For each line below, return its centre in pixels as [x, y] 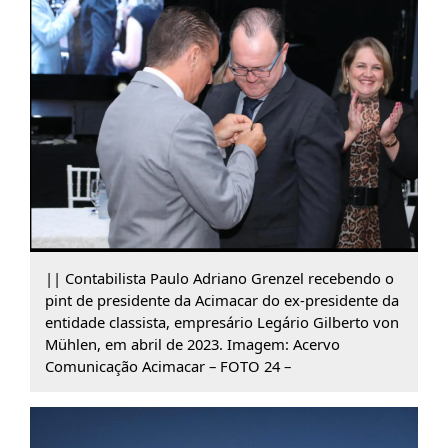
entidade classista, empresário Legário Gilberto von [221, 322]
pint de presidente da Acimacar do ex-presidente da [221, 300]
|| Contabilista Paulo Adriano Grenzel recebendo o [219, 278]
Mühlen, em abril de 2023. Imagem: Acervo [192, 344]
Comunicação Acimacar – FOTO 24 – [167, 366]
